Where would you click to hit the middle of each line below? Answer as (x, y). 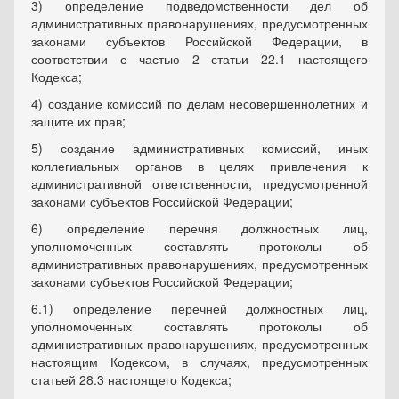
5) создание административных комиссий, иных (199, 148)
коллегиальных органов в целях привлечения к (199, 166)
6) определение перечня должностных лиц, (199, 228)
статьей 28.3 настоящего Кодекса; (131, 380)
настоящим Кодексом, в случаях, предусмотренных (199, 362)
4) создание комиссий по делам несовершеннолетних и (199, 104)
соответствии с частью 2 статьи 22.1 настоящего (199, 59)
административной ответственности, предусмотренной (199, 184)
